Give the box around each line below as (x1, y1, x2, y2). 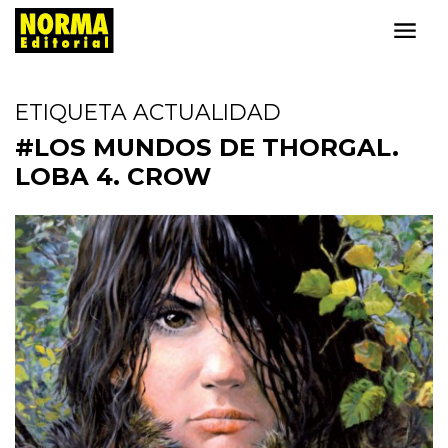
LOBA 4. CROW (15, 161, 211, 191)
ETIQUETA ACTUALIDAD (15, 99, 281, 125)
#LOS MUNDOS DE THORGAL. (15, 132, 399, 162)
